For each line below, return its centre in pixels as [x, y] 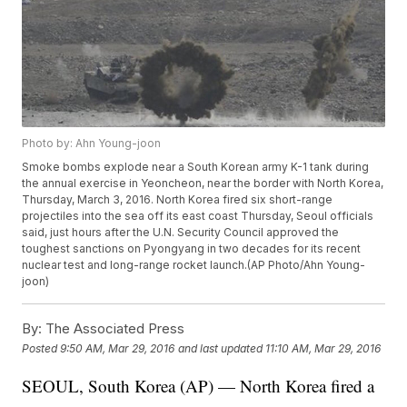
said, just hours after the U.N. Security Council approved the [181, 233]
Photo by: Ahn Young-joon [92, 144]
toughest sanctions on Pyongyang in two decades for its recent [192, 249]
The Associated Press [114, 329]
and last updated [221, 348]
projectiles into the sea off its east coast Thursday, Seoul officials [198, 216]
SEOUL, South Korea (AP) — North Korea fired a [199, 386]
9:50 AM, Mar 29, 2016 [118, 348]
